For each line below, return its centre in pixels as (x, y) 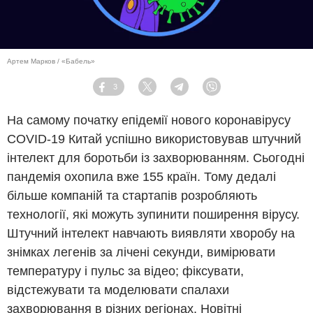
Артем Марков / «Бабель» (51, 61)
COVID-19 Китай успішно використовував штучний (154, 139)
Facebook (128, 92)
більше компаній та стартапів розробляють (132, 196)
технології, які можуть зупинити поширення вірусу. (153, 215)
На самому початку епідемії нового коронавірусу (149, 121)
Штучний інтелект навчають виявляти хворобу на (151, 234)
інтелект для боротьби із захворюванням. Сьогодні (156, 158)
